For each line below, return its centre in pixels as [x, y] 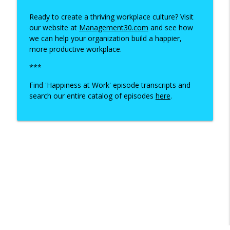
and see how [170, 27]
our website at [54, 27]
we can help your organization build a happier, [105, 38]
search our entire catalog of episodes [92, 95]
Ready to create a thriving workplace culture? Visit [111, 16]
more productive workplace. [76, 49]
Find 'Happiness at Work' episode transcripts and [110, 85]
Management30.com [113, 27]
